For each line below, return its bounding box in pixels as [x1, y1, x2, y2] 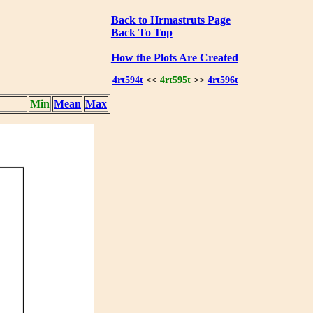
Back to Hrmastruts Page [110, 13, 231, 26]
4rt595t [159, 74, 191, 86]
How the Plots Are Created [110, 51, 238, 64]
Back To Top [110, 26, 173, 38]
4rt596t [207, 74, 238, 86]
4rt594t [112, 74, 143, 86]
